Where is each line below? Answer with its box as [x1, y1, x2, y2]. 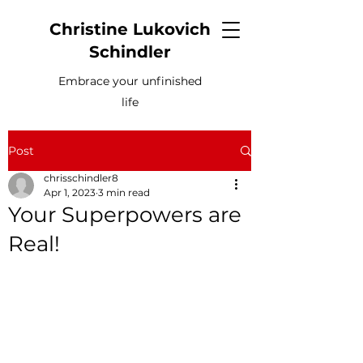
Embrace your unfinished [58, 74, 202, 88]
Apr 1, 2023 [44, 186, 96, 199]
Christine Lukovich [49, 19, 211, 39]
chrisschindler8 [44, 172, 118, 184]
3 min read [98, 186, 150, 199]
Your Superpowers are [8, 202, 241, 228]
